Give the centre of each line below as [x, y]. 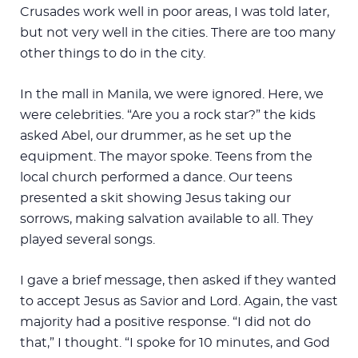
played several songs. [88, 239]
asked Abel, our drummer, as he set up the [156, 135]
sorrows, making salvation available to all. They [167, 219]
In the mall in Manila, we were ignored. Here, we [172, 94]
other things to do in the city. [113, 53]
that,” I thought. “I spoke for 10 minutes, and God [175, 342]
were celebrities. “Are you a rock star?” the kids [168, 115]
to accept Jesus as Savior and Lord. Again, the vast [179, 301]
